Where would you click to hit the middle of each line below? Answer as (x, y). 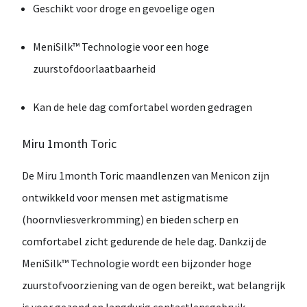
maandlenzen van (167, 175)
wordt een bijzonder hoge (191, 263)
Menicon (230, 175)
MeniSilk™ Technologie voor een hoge (121, 47)
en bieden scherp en (191, 219)
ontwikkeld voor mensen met (92, 197)
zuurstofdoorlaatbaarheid (94, 69)
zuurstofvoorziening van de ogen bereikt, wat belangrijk (153, 285)
